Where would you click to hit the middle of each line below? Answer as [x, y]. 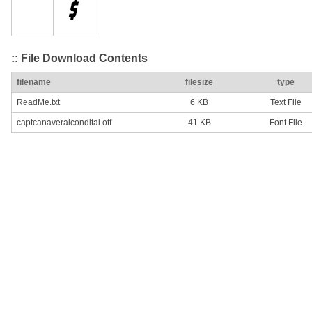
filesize [199, 83]
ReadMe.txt [38, 103]
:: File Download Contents [79, 58]
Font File [286, 123]
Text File [286, 103]
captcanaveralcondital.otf [64, 123]
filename [34, 83]
